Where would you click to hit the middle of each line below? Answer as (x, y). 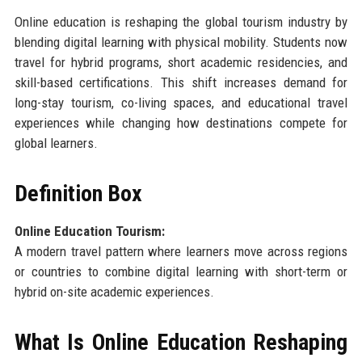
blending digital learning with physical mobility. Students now (181, 42)
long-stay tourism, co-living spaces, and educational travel (181, 103)
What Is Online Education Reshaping (181, 343)
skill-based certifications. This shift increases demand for (181, 83)
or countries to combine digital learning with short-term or (181, 272)
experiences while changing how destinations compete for (181, 123)
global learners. (56, 143)
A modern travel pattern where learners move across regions (181, 252)
